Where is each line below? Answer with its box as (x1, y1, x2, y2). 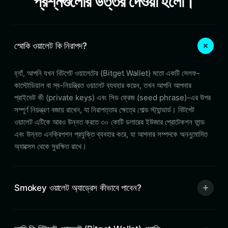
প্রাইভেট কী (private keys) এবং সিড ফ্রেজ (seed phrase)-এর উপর (14, 93, 211, 102)
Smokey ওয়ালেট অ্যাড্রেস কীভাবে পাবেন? (14, 182, 141, 193)
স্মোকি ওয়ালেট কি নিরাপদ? (14, 40, 87, 51)
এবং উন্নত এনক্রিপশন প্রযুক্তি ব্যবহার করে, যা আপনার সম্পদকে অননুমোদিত (14, 129, 208, 139)
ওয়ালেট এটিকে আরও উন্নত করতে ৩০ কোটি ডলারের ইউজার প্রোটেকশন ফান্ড (14, 117, 205, 127)
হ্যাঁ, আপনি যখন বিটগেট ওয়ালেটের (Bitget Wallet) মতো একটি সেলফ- (14, 68, 200, 78)
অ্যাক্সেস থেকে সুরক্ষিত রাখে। (14, 141, 87, 151)
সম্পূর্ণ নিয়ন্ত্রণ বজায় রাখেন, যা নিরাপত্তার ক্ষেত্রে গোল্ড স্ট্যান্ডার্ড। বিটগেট (14, 105, 194, 115)
